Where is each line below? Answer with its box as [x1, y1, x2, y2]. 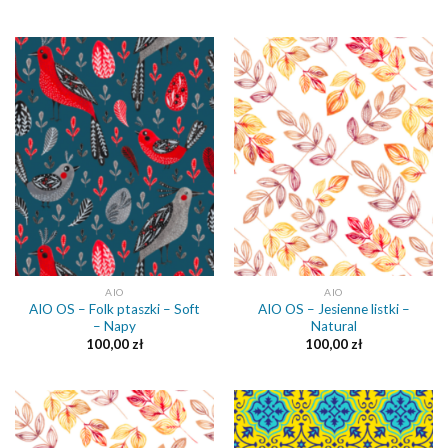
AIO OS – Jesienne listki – [257, 300, 410, 317]
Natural [310, 317, 357, 334]
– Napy [93, 317, 136, 334]
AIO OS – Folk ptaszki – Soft [29, 300, 200, 317]
